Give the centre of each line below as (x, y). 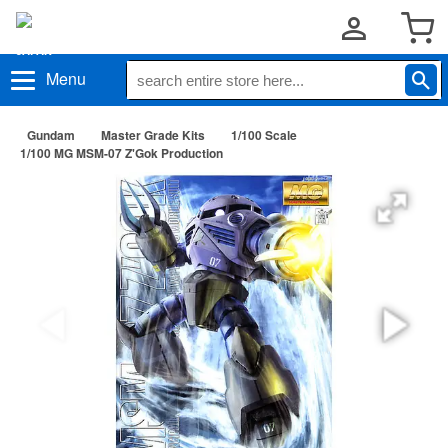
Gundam (51, 135)
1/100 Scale (264, 135)
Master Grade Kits (153, 135)
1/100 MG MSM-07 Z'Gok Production (121, 153)
